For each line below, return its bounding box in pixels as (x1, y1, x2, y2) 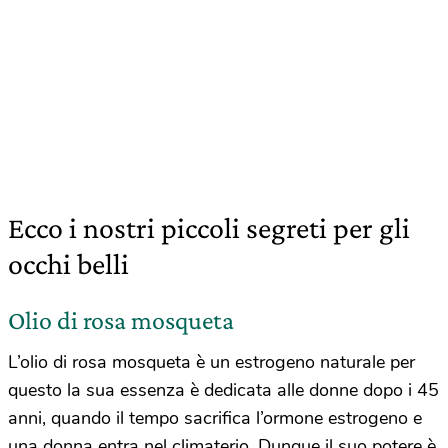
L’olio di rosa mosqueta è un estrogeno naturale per (8, 350, 415, 374)
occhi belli (8, 247, 129, 280)
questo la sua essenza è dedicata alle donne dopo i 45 (8, 378, 439, 402)
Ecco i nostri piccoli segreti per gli (8, 211, 410, 244)
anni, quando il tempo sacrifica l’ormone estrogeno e (8, 406, 422, 430)
